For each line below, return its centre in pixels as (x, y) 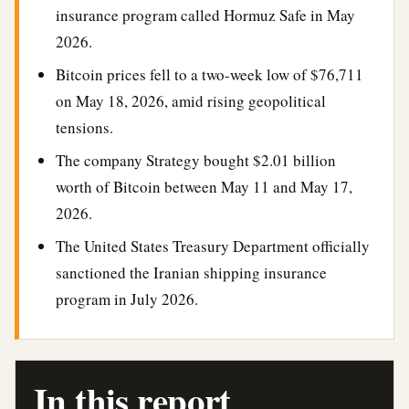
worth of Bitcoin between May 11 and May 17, (204, 187)
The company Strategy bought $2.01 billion (196, 160)
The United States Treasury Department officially (213, 246)
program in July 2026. (127, 299)
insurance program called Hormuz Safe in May (205, 15)
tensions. (84, 127)
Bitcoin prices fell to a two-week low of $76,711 (210, 74)
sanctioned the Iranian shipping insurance (191, 273)
